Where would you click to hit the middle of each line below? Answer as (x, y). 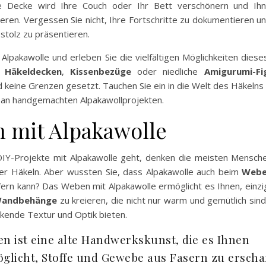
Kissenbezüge (100, 72)
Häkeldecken (33, 72)
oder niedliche (167, 72)
